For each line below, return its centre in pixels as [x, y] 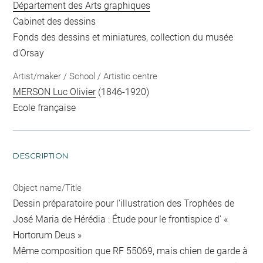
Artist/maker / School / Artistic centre [85, 77]
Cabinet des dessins [55, 21]
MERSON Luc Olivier [55, 92]
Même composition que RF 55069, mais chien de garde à [131, 251]
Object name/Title [48, 188]
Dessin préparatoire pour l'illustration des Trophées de [124, 204]
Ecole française [45, 108]
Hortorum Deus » [48, 235]
